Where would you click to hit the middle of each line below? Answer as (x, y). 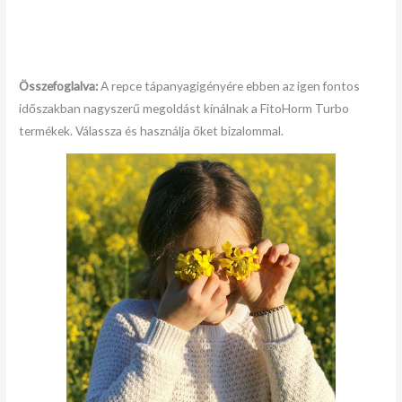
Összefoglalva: (59, 85)
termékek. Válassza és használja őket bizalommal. (152, 130)
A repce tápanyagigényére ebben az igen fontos (229, 85)
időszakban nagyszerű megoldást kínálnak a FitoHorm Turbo (184, 108)
